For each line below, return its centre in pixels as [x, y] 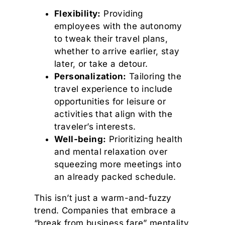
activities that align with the [113, 114]
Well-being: [80, 139]
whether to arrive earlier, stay [117, 51]
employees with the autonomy [118, 26]
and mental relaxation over [111, 152]
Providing [122, 14]
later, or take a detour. [101, 64]
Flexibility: [78, 14]
